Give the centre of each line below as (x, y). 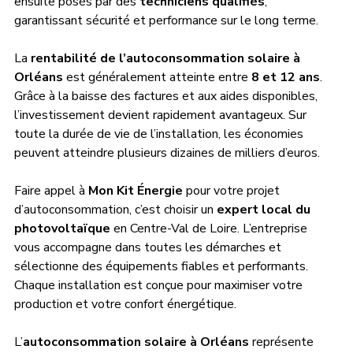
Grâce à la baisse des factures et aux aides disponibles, (167, 96)
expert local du (265, 209)
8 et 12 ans (286, 77)
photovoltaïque (62, 228)
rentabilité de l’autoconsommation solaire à (167, 58)
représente (283, 342)
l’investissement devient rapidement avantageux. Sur (162, 115)
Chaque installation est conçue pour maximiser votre (160, 285)
